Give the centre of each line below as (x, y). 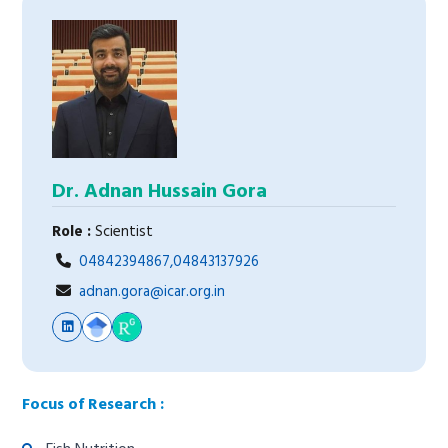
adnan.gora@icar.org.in (152, 291)
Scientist (122, 231)
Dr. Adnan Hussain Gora (160, 191)
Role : (72, 231)
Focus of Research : (93, 404)
